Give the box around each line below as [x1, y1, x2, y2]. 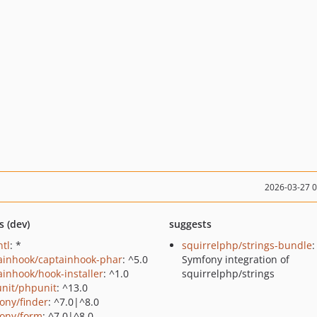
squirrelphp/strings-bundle [181, 238, 312, 252]
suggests [168, 217, 212, 231]
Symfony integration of [181, 253, 289, 266]
